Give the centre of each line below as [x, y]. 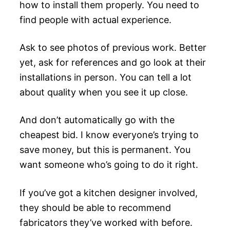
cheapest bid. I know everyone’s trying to [109, 135]
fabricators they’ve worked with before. [106, 222]
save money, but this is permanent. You [105, 150]
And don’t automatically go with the [97, 120]
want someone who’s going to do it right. [109, 165]
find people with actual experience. [95, 20]
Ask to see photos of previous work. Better [113, 47]
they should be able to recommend [95, 207]
